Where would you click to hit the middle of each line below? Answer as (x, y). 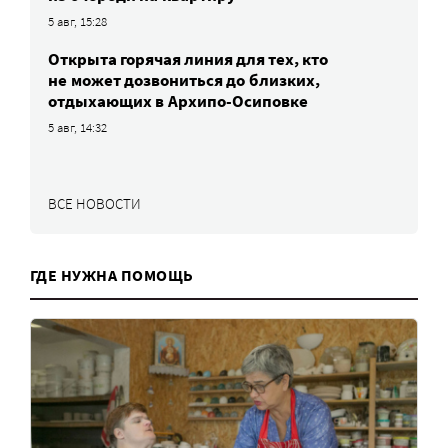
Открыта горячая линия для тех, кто (188, 58)
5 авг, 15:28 (78, 21)
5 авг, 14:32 (78, 127)
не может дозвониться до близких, (184, 79)
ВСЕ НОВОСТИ (94, 203)
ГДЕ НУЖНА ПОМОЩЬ (112, 274)
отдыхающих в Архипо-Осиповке (178, 100)
